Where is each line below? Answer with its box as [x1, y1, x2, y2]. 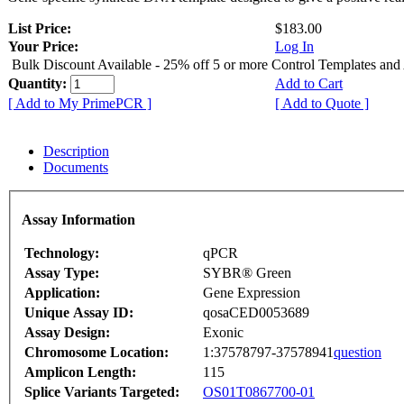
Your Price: [8, 39, 78, 55]
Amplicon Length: [24, 363, 136, 380]
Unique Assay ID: [24, 304, 133, 320]
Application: [24, 284, 100, 300]
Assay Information [22, 211, 135, 227]
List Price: [8, 21, 75, 37]
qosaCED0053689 [203, 304, 309, 320]
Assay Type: [24, 264, 99, 280]
